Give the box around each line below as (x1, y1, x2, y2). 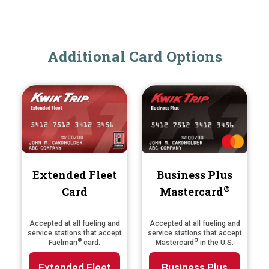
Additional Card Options (47, 47, 222, 67)
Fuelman (49, 238, 77, 247)
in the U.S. (198, 238, 234, 247)
